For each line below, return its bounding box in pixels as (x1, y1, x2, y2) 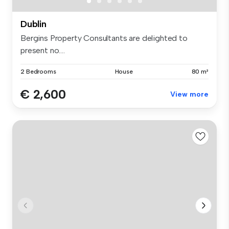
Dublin (20, 18, 47, 30)
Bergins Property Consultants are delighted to (20, 33, 188, 43)
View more (170, 89, 209, 99)
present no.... (20, 45, 65, 55)
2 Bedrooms (20, 67, 56, 75)
